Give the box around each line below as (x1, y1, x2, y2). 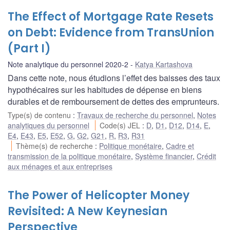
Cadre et (166, 140, 195, 151)
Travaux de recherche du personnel (77, 109, 193, 120)
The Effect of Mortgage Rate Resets (8, 8, 214, 25)
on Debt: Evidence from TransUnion (8, 24, 214, 41)
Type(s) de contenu (8, 109, 73, 120)
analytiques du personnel (8, 120, 89, 130)
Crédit (197, 150, 216, 161)
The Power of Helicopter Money (8, 187, 189, 203)
